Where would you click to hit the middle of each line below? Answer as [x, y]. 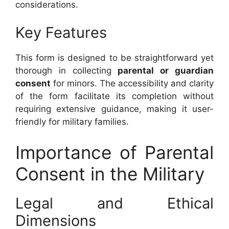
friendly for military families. [72, 122]
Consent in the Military [110, 174]
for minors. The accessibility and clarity [132, 83]
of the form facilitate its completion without [114, 96]
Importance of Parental [114, 152]
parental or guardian [166, 71]
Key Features [61, 32]
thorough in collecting [67, 71]
